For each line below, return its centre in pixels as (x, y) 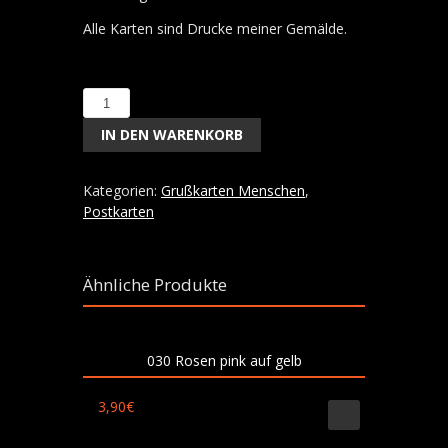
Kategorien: (122, 190)
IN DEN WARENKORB (172, 134)
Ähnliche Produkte (155, 284)
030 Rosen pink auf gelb (224, 360)
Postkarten (118, 211)
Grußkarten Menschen (233, 190)
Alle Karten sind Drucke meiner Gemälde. (215, 28)
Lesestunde (121, 126)
